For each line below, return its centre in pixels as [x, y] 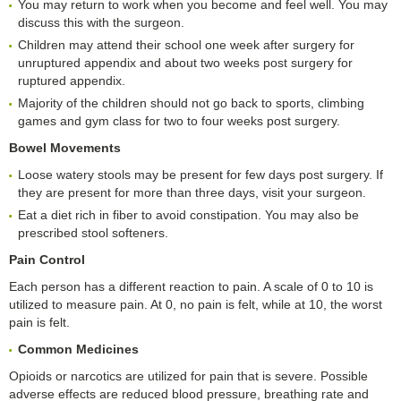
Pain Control [47, 260]
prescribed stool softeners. [93, 233]
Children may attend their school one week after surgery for [186, 45]
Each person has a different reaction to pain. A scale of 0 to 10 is [191, 287]
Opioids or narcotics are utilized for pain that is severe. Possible [188, 376]
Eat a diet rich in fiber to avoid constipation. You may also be [188, 215]
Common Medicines [78, 350]
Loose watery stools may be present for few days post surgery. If [200, 175]
